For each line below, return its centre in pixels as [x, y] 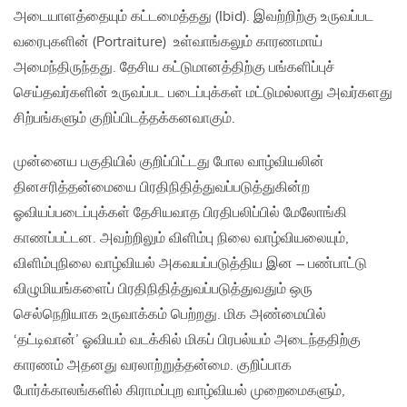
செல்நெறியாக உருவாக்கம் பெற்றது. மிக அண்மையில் [170, 315]
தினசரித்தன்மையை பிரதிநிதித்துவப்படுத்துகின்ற [162, 188]
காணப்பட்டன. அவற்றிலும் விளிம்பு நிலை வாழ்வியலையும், [181, 239]
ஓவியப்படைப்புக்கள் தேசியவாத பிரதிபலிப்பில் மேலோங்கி [180, 213]
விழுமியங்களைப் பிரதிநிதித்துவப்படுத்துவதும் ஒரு [163, 290]
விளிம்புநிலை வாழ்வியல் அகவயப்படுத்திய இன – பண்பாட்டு [190, 264]
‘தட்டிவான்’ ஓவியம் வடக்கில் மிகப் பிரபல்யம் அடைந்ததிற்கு [187, 341]
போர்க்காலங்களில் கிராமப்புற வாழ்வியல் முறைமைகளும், [179, 392]
